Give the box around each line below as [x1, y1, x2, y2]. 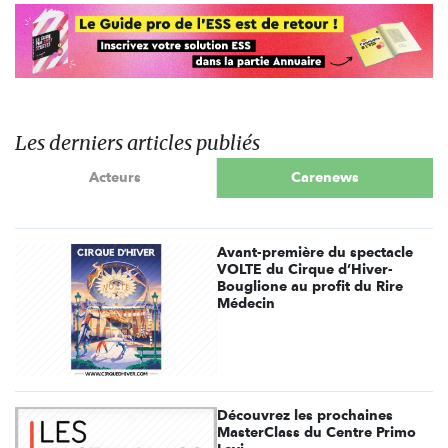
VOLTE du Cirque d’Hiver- [217, 260, 394, 277]
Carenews [290, 169, 359, 186]
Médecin [217, 294, 276, 311]
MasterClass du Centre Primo [217, 424, 417, 441]
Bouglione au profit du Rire [217, 277, 404, 294]
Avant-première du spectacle [217, 243, 414, 260]
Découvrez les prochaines [217, 407, 394, 424]
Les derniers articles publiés [15, 129, 260, 155]
